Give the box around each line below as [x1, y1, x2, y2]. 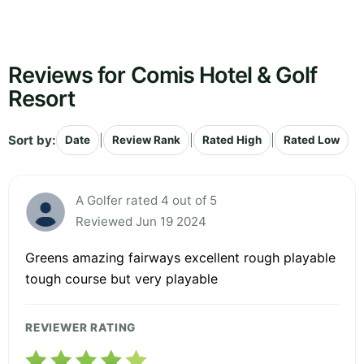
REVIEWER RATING [25, 321, 136, 335]
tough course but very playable [25, 271, 218, 288]
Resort [8, 85, 76, 113]
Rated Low [284, 133, 340, 147]
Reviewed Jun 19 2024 [76, 214, 206, 230]
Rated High [202, 133, 262, 147]
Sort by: [8, 132, 56, 148]
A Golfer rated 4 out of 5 [76, 193, 217, 209]
